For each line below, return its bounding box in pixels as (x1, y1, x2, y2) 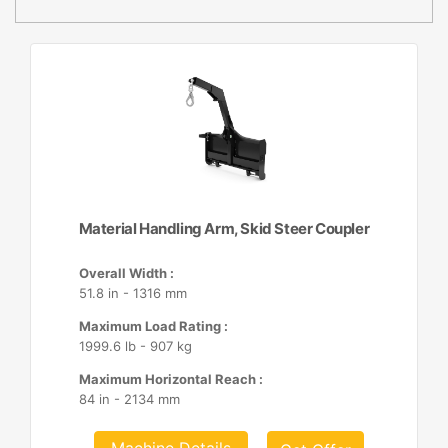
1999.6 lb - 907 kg (78, 338, 192, 354)
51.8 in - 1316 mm (78, 285, 187, 301)
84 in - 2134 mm (78, 391, 180, 407)
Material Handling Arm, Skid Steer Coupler (78, 219, 370, 238)
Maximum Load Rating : (78, 318, 228, 334)
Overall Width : (78, 265, 174, 281)
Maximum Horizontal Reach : (78, 371, 263, 387)
